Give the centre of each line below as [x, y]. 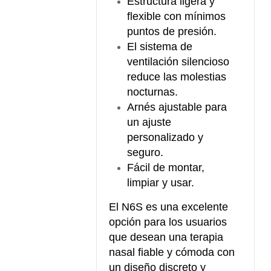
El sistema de [160, 47]
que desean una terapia [166, 237]
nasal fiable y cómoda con [172, 252]
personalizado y [165, 137]
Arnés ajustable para [177, 107]
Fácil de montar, [166, 168]
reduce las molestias [177, 77]
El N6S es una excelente [169, 207]
